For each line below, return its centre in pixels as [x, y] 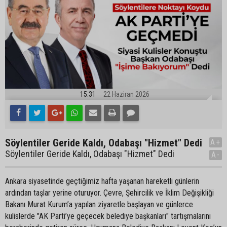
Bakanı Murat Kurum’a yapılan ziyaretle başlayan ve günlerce [99, 204]
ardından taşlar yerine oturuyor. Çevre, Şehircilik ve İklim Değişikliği [109, 193]
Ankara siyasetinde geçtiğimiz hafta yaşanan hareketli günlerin [102, 181]
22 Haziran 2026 [126, 94]
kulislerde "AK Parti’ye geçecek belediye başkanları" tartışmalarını [108, 216]
